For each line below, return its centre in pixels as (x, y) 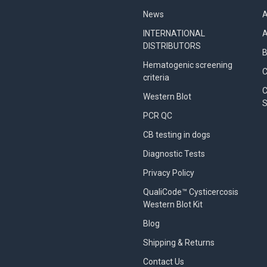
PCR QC (158, 115)
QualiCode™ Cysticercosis (191, 192)
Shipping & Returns (179, 242)
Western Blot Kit (173, 204)
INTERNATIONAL (174, 34)
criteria (156, 77)
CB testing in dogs (177, 134)
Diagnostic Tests (174, 153)
